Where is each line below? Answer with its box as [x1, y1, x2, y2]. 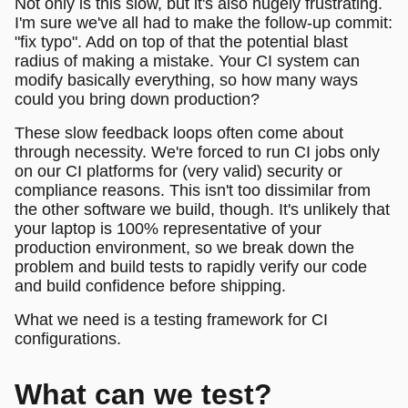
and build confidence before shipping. [15, 276, 286, 295]
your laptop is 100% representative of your [15, 219, 321, 238]
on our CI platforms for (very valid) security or [15, 161, 342, 180]
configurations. [15, 329, 121, 348]
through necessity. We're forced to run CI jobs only [15, 142, 380, 161]
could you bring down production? [15, 89, 260, 108]
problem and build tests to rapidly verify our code [15, 257, 367, 276]
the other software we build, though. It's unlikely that [15, 199, 390, 219]
